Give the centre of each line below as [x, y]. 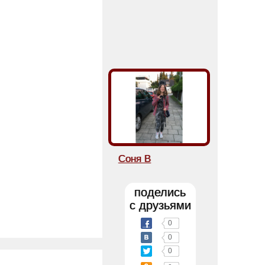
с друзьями [160, 205]
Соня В [135, 159]
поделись [160, 192]
